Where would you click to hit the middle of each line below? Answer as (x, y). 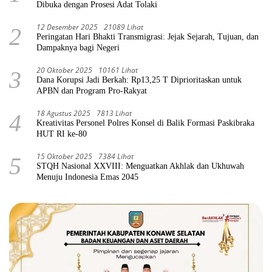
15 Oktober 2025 (64, 156)
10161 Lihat (118, 70)
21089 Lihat (124, 27)
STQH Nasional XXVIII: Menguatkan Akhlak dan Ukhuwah (140, 166)
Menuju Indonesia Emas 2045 (87, 177)
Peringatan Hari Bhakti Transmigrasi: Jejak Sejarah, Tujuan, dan (148, 36)
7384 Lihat (116, 156)
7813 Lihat (114, 113)
